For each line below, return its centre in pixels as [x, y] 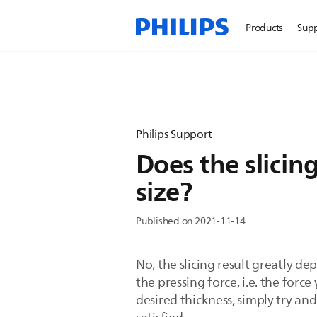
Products [265, 28]
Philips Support [174, 134]
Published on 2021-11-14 [191, 221]
